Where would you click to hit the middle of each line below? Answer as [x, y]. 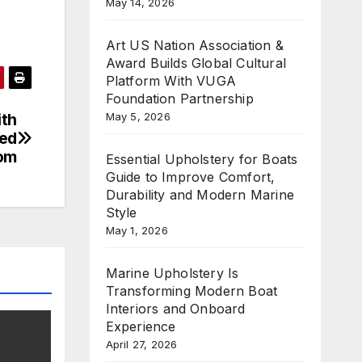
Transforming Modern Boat [192, 290]
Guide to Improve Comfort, [190, 177]
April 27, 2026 [141, 344]
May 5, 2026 [138, 116]
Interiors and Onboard [175, 308]
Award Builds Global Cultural [196, 63]
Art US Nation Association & [194, 45]
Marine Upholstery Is [172, 273]
